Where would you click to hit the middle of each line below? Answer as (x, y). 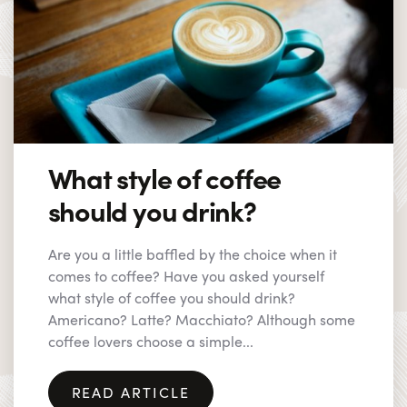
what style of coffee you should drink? (171, 297)
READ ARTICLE (130, 392)
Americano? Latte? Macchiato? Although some (201, 319)
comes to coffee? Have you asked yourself (186, 275)
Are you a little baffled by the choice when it (192, 253)
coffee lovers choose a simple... (150, 341)
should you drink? (152, 209)
